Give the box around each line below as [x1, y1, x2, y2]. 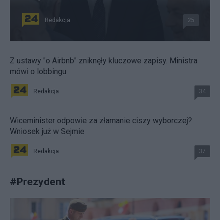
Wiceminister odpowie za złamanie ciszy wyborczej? [10, 116, 192, 126]
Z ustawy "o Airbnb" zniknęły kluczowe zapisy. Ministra [10, 56, 197, 66]
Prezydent [17, 175, 65, 188]
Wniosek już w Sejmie [10, 127, 84, 137]
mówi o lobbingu [10, 67, 66, 77]
